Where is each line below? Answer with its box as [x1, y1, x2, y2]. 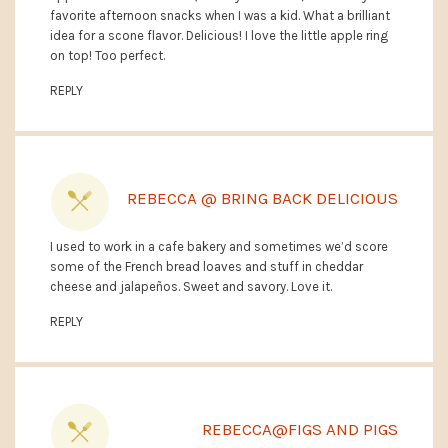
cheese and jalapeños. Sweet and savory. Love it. [50, 279, 332, 295]
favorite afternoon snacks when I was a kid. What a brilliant [50, 8, 390, 24]
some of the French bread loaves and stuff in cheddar [50, 259, 363, 275]
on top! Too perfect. [50, 48, 165, 64]
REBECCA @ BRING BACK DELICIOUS [127, 188, 398, 209]
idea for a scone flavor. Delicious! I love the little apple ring [50, 28, 388, 44]
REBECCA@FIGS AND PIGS [202, 419, 398, 440]
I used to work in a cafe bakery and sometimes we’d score [50, 239, 388, 255]
